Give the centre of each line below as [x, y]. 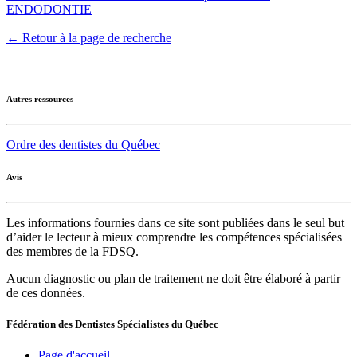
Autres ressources [40, 98]
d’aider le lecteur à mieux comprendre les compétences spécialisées [174, 237]
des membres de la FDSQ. [73, 251]
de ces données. [46, 292]
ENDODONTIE [49, 9]
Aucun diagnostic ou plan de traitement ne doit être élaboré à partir [173, 278]
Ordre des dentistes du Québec [83, 144]
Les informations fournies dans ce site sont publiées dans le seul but [175, 222]
